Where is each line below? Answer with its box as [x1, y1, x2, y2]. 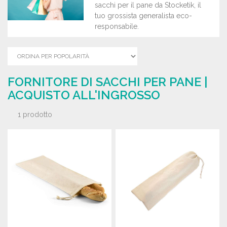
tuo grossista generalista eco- [95, 12, 192, 20]
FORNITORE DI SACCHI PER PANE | [8, 74, 208, 89]
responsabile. [95, 22, 139, 30]
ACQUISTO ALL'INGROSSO [8, 88, 160, 102]
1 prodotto [18, 110, 52, 119]
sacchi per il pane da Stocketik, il [95, 1, 201, 9]
